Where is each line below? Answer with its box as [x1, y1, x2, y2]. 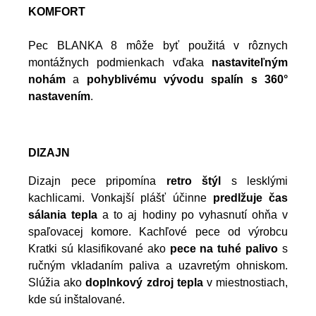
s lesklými [221, 175, 288, 188]
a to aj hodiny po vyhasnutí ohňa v [97, 209, 288, 221]
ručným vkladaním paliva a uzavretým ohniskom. [28, 260, 288, 272]
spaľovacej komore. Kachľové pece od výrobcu [28, 226, 288, 238]
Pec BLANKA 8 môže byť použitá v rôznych [28, 39, 288, 52]
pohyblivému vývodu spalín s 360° [86, 73, 288, 86]
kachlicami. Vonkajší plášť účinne [28, 192, 213, 205]
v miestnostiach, [202, 276, 288, 289]
